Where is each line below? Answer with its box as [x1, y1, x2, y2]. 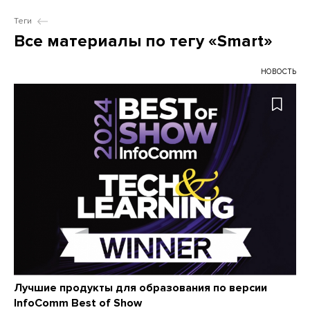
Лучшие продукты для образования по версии [14, 280, 267, 295]
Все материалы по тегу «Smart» [14, 31, 273, 51]
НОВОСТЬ [261, 67, 296, 76]
